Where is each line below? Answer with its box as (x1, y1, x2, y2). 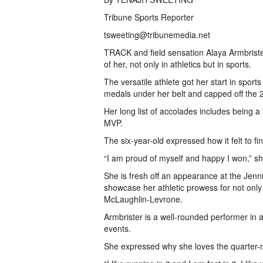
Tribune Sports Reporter (104, 11, 194, 23)
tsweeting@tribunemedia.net (104, 29, 220, 41)
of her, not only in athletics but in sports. (104, 58, 254, 70)
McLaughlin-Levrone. (104, 193, 183, 205)
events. (104, 222, 131, 234)
